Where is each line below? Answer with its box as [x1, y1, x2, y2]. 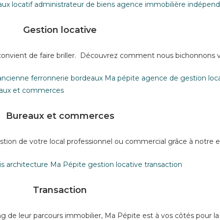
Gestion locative [23, 24, 97, 35]
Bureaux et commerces [5, 110, 114, 121]
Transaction [33, 184, 87, 195]
